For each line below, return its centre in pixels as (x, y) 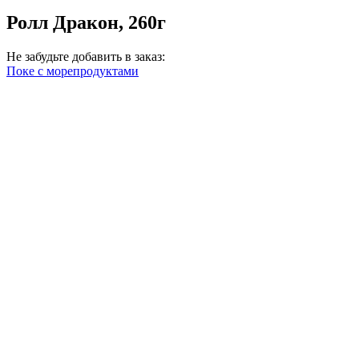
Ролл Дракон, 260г (86, 22)
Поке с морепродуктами (73, 71)
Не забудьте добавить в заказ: (86, 56)
